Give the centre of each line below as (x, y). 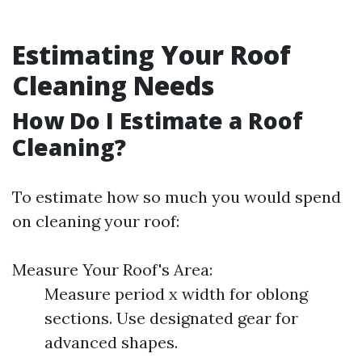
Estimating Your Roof (152, 55)
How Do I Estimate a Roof (158, 121)
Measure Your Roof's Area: (112, 270)
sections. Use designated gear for (171, 318)
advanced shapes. (111, 343)
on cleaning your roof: (96, 221)
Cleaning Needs (113, 86)
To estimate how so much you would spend (177, 197)
